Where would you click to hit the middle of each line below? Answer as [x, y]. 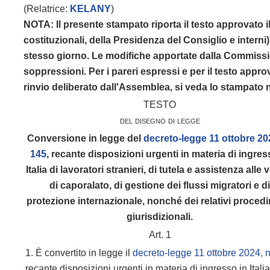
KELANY [91, 9]
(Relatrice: [47, 9]
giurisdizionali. [160, 217]
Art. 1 [160, 235]
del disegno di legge [160, 120]
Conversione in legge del [84, 138]
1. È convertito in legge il [79, 253]
